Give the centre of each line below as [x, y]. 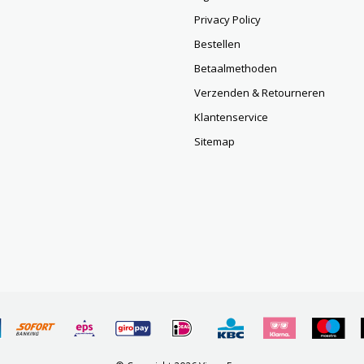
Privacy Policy [227, 19]
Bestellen [217, 44]
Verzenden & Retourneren [260, 93]
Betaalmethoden [236, 68]
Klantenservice [231, 117]
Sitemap [214, 141]
